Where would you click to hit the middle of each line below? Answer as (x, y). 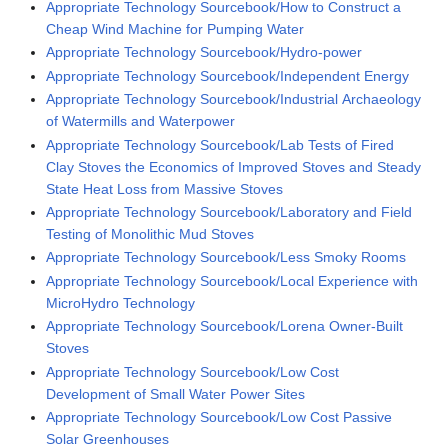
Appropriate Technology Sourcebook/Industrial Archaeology (234, 99)
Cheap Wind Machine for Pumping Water (175, 29)
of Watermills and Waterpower (141, 121)
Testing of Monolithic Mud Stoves (150, 234)
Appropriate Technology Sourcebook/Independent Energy (228, 75)
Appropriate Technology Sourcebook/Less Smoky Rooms (226, 257)
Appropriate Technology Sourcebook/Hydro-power (204, 52)
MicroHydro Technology (121, 302)
